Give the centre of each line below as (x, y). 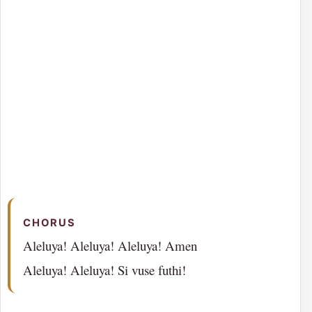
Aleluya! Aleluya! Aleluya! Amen (110, 245)
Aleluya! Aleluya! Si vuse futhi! (104, 270)
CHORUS (49, 223)
